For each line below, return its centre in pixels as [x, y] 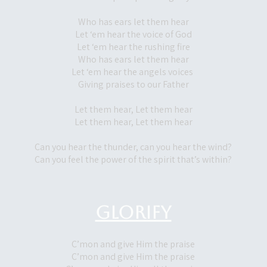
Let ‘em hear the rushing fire [133, 47]
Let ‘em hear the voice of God [133, 34]
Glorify [133, 212]
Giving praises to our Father [133, 84]
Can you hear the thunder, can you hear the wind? [133, 147]
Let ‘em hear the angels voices [133, 72]
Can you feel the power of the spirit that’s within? [133, 159]
